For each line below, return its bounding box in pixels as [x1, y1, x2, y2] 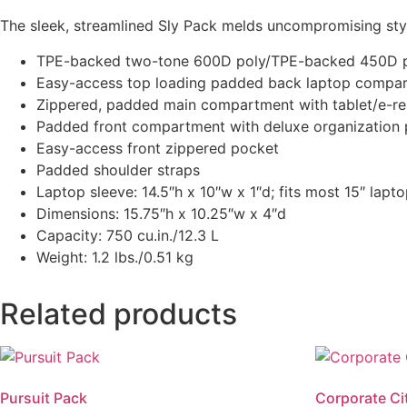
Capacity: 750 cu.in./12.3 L [36, 225, 219, 244]
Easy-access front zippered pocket [36, 138, 279, 157]
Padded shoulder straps [36, 160, 200, 179]
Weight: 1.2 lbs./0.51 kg [36, 247, 194, 266]
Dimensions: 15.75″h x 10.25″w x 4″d [36, 203, 286, 223]
